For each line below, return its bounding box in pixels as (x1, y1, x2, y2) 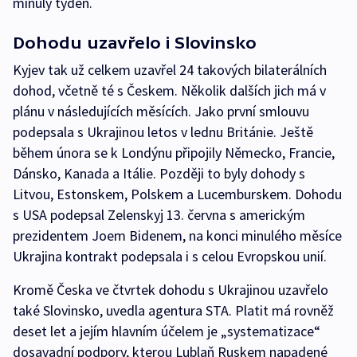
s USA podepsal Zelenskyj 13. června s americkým (13, 206, 305, 224)
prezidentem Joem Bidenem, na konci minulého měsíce (13, 226, 342, 245)
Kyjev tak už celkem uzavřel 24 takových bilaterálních (13, 61, 327, 79)
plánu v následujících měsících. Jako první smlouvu (13, 102, 309, 120)
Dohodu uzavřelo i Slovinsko (13, 33, 257, 52)
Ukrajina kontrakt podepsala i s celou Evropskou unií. (13, 247, 327, 265)
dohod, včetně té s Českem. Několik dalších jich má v (13, 81, 326, 100)
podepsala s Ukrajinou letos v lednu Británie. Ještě (13, 123, 313, 141)
